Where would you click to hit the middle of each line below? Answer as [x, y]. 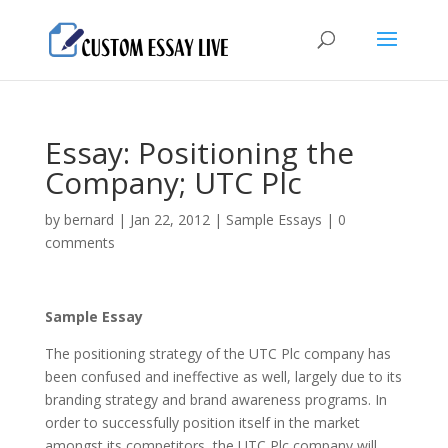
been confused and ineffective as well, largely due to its [223, 376]
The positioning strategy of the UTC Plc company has [217, 353]
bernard [88, 219]
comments [79, 242]
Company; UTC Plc [173, 182]
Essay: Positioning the [199, 152]
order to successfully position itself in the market [202, 422]
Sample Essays [273, 219]
